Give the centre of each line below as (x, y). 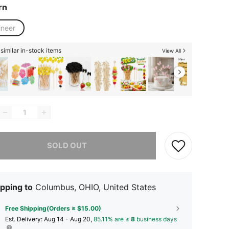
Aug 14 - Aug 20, (69, 219)
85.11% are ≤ (112, 219)
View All (171, 51)
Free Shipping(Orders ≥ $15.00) (53, 208)
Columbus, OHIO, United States (96, 187)
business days (156, 219)
